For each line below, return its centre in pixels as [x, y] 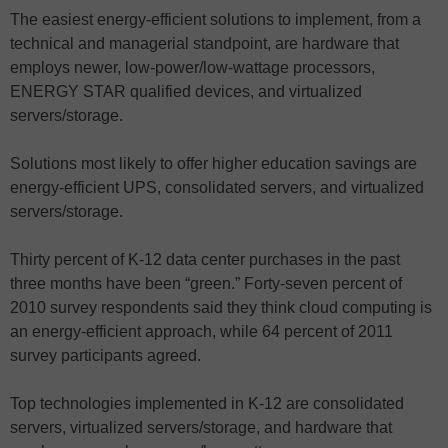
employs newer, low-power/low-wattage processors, [192, 67]
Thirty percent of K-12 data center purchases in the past [205, 259]
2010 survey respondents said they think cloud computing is [221, 307]
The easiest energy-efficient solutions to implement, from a [215, 19]
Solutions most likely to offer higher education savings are [213, 163]
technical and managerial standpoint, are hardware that [204, 43]
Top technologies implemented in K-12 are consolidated [207, 403]
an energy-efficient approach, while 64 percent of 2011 [201, 331]
